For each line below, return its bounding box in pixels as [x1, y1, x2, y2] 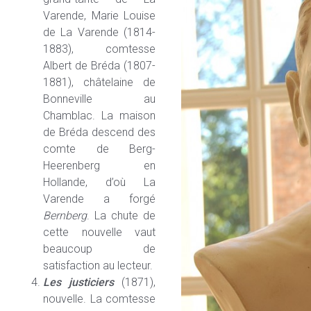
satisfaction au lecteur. [43, 258, 153, 272]
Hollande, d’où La [43, 175, 155, 189]
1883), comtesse [43, 42, 155, 56]
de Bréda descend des [43, 125, 155, 139]
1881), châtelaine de [43, 75, 155, 89]
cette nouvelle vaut [43, 225, 155, 239]
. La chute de [87, 208, 155, 222]
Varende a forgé [43, 192, 155, 205]
